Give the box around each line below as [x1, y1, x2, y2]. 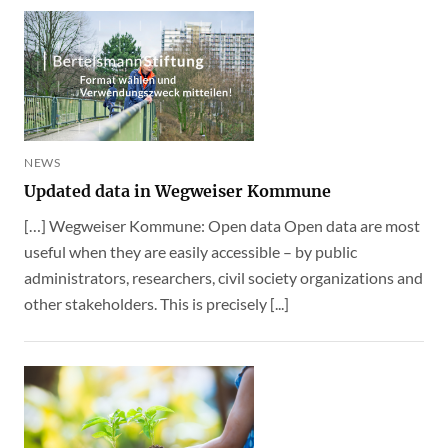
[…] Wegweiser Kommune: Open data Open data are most [24, 216, 420, 236]
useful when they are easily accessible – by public [24, 242, 357, 262]
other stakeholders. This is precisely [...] [24, 294, 289, 314]
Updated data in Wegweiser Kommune [24, 181, 331, 202]
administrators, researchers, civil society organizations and [24, 268, 423, 288]
